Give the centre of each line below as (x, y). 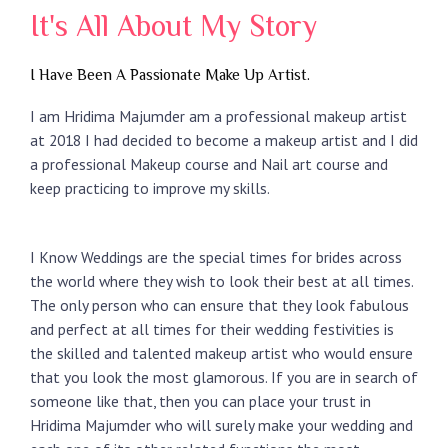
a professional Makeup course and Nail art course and (209, 164)
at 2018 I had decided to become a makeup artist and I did (224, 140)
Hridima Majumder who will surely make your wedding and (221, 425)
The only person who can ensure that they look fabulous (219, 305)
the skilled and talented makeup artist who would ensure (221, 353)
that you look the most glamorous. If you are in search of (224, 377)
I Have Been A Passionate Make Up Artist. (170, 75)
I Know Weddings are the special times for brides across (216, 257)
